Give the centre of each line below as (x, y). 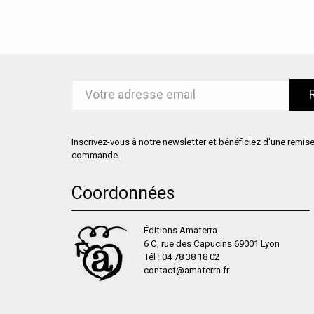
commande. (95, 156)
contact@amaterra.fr (186, 270)
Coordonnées (124, 193)
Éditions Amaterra (180, 230)
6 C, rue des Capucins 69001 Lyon (211, 243)
